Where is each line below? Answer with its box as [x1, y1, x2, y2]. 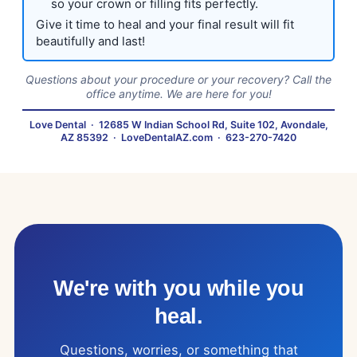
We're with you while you [53, 277, 304, 300]
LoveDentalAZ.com [121, 131, 213, 143]
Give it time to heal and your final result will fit [36, 17, 294, 32]
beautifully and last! [36, 33, 145, 49]
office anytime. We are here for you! [85, 87, 272, 100]
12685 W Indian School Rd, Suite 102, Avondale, [98, 119, 328, 131]
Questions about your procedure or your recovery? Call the [25, 73, 331, 86]
